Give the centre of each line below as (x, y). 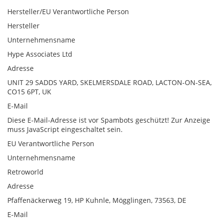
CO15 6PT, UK (29, 91)
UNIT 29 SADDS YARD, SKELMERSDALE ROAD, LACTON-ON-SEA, (109, 82)
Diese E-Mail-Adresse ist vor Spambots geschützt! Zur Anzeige (109, 120)
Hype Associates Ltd (40, 54)
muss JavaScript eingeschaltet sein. (65, 129)
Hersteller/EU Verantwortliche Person (68, 11)
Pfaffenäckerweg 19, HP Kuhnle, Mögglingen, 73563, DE (97, 200)
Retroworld (25, 172)
